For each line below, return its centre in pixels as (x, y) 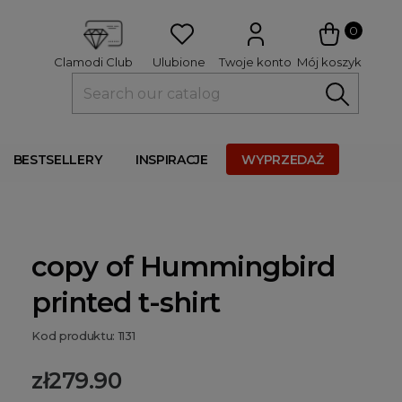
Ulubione (179, 61)
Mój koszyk (329, 62)
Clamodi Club (93, 62)
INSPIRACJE (171, 160)
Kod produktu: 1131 (83, 336)
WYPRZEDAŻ (283, 160)
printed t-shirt (126, 302)
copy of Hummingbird (184, 267)
